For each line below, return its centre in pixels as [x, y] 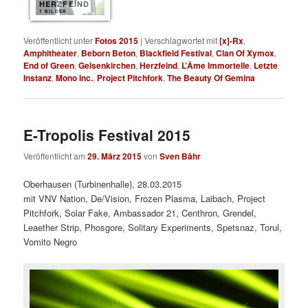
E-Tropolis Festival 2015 [107, 134]
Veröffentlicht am [56, 155]
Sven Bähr [180, 156]
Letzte [266, 66]
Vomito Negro [51, 241]
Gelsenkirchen [107, 66]
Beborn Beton [109, 53]
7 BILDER [53, 12]
